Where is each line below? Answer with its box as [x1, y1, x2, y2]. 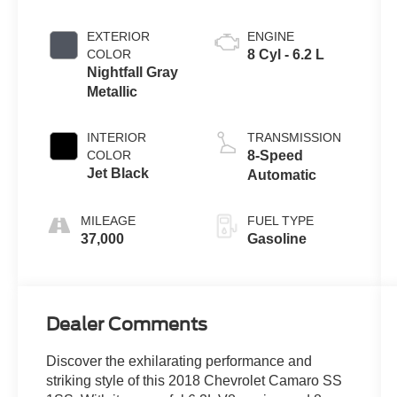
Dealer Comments [46, 314, 208, 336]
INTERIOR [87, 130, 147, 145]
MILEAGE [81, 214, 136, 229]
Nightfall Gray [87, 65, 179, 81]
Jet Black [87, 166, 150, 182]
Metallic [87, 84, 138, 100]
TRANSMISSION [246, 130, 341, 145]
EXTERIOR [87, 29, 151, 44]
